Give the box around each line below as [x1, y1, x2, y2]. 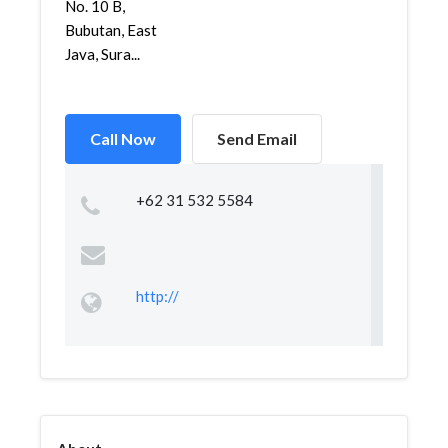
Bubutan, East [65, 21, 157, 39]
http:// [135, 287, 179, 305]
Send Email [217, 129, 297, 148]
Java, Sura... [65, 45, 140, 63]
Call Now [90, 129, 156, 148]
